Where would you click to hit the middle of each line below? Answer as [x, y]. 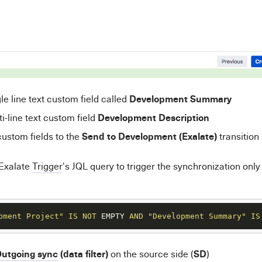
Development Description [153, 118]
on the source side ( [151, 254]
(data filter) [83, 254]
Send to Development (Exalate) [149, 136]
